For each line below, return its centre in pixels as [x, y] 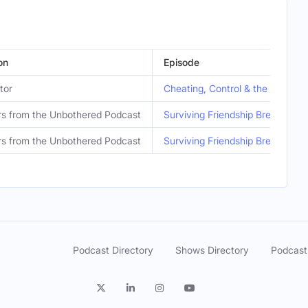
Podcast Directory [113, 250]
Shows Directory [212, 250]
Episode [181, 62]
